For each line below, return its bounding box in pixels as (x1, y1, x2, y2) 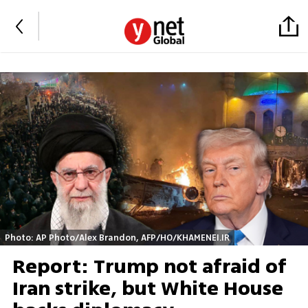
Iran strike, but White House (12, 274, 283, 304)
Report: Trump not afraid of (12, 252, 287, 282)
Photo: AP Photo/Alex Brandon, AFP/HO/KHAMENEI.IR (5, 230, 230, 244)
